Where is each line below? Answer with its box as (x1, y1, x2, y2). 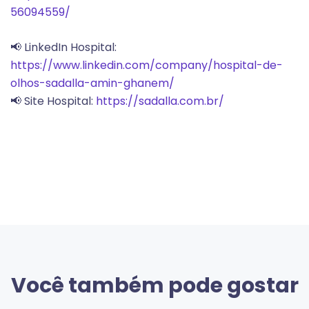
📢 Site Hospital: (10, 93, 96, 110)
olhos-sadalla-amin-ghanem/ (10, 75, 175, 92)
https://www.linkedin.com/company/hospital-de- (10, 57, 283, 74)
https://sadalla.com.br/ (96, 93, 227, 110)
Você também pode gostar (10, 271, 299, 301)
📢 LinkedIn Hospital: (10, 39, 117, 56)
